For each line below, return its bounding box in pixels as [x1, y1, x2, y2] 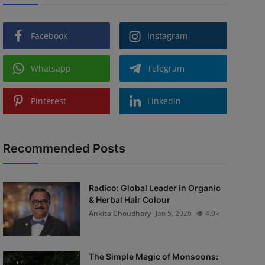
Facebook [30, 30, 67, 41]
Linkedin [147, 95, 182, 106]
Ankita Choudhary [88, 208, 151, 218]
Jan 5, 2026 [155, 208, 192, 218]
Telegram [147, 63, 185, 74]
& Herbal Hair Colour [88, 195, 170, 205]
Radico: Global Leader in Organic [88, 183, 221, 193]
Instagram [147, 30, 188, 41]
